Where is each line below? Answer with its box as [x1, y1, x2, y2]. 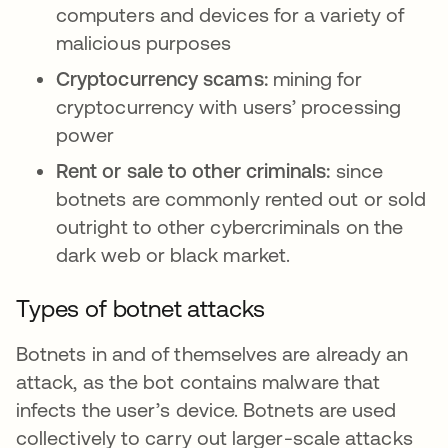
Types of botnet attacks [16, 295, 266, 322]
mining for [267, 67, 363, 90]
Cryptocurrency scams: [56, 67, 268, 90]
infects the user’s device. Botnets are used [16, 398, 397, 421]
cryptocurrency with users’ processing [56, 95, 401, 118]
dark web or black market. [56, 243, 291, 266]
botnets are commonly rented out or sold [56, 187, 427, 210]
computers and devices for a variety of [56, 3, 405, 26]
